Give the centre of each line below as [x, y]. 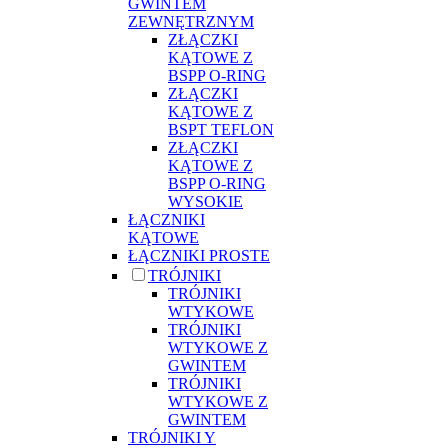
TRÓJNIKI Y [172, 437]
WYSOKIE [205, 201]
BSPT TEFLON [221, 129]
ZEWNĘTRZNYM [191, 21]
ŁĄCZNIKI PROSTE [199, 255]
